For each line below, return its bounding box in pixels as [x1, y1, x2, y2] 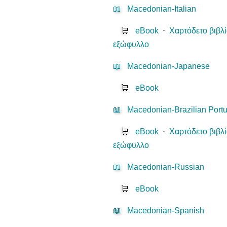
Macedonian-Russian [127, 163, 205, 172]
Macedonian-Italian [127, 5, 197, 14]
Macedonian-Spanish [127, 206, 205, 215]
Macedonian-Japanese [127, 62, 210, 71]
